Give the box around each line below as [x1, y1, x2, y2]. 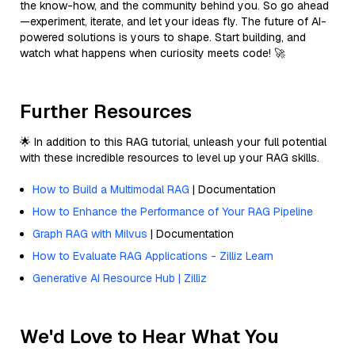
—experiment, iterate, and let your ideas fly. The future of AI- [20, 13, 326, 29]
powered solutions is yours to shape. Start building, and [20, 29, 306, 44]
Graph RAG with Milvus [32, 226, 147, 241]
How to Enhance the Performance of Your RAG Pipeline [32, 204, 313, 219]
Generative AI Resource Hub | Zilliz [32, 270, 207, 285]
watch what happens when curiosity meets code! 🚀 [20, 45, 285, 60]
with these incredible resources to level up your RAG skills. [20, 150, 319, 165]
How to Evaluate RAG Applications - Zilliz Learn [32, 248, 273, 263]
